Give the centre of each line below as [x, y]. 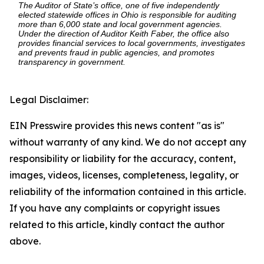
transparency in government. [72, 62]
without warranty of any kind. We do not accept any [128, 142]
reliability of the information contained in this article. [128, 192]
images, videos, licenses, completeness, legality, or [124, 175]
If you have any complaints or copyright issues [115, 208]
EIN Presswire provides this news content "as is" [117, 126]
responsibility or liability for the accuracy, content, [123, 159]
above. [25, 241]
